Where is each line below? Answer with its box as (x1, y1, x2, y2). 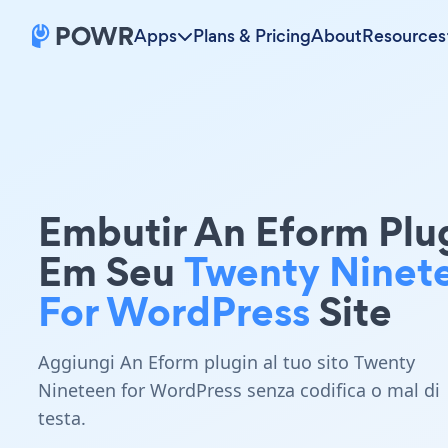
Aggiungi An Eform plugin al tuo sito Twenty (38, 350, 415, 374)
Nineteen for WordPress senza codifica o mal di (38, 378, 440, 402)
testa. (38, 406, 86, 430)
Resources (362, 24, 446, 48)
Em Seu (38, 243, 184, 300)
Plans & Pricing (193, 24, 311, 48)
